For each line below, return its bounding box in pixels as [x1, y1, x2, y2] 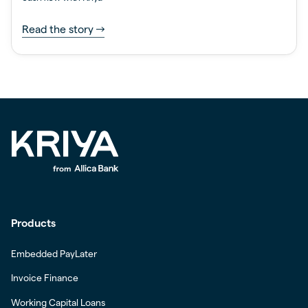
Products [10, 217, 56, 230]
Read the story [22, 23, 94, 35]
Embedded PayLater [10, 248, 97, 259]
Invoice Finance [10, 273, 78, 284]
